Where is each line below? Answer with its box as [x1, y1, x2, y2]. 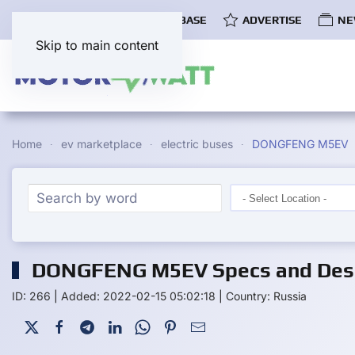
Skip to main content [36, 37, 158, 53]
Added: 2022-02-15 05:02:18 [61, 289, 216, 303]
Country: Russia [226, 289, 307, 303]
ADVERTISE [242, 13, 302, 26]
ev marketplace [61, 137, 142, 151]
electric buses [161, 137, 233, 151]
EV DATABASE [134, 13, 207, 26]
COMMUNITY [32, 13, 98, 26]
